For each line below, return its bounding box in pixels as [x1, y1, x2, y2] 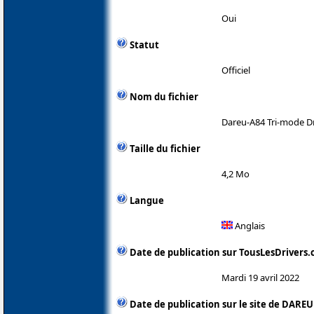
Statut [130, 38, 159, 51]
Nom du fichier [130, 90, 198, 103]
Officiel [221, 63, 250, 76]
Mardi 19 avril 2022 [221, 271, 299, 284]
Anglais [233, 219, 265, 232]
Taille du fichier [130, 142, 200, 155]
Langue [130, 193, 164, 207]
